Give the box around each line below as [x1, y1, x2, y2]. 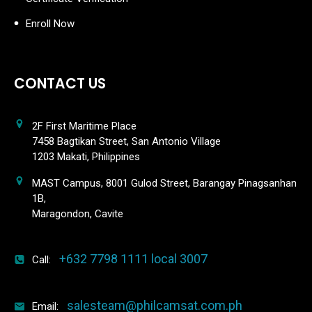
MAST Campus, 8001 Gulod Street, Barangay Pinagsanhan [32, 177, 297, 189]
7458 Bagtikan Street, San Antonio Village [32, 135, 221, 148]
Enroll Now [26, 17, 75, 30]
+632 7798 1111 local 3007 [59, 251, 208, 266]
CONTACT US [14, 74, 106, 93]
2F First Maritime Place [32, 120, 136, 132]
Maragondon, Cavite [32, 208, 123, 220]
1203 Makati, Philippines [32, 150, 140, 163]
